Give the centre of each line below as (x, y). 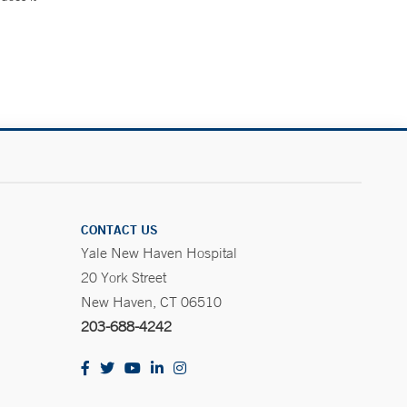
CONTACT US (119, 230)
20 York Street (124, 277)
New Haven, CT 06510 (151, 302)
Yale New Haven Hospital (159, 253)
